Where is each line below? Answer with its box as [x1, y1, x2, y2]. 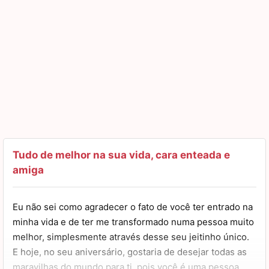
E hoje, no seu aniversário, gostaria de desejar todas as [13, 246, 247, 258]
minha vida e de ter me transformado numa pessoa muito [13, 216, 254, 228]
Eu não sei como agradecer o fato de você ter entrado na [13, 201, 253, 213]
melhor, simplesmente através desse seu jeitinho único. [13, 231, 249, 243]
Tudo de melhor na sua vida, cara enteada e [13, 148, 230, 161]
